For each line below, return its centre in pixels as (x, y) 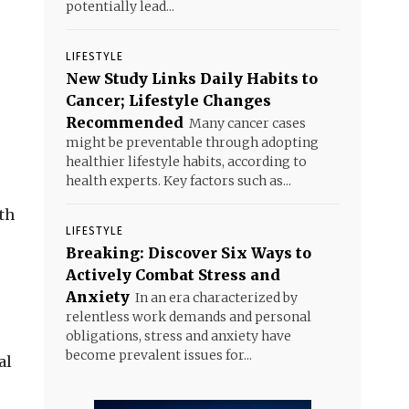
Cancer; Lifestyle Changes (168, 100)
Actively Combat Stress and (173, 275)
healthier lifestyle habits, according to (186, 162)
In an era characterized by (216, 298)
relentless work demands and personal (189, 317)
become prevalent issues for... (159, 355)
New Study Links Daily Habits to (192, 79)
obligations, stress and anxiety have (178, 336)
